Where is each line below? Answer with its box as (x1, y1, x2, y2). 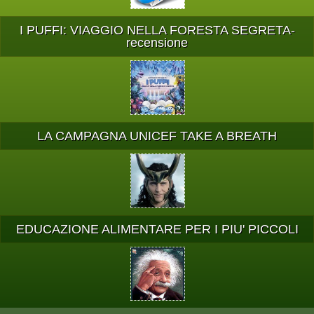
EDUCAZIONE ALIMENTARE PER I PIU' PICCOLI (15, 221, 299, 236)
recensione (126, 36, 188, 50)
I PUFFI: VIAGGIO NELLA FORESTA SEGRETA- (19, 23, 295, 38)
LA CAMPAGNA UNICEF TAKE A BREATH (37, 129, 277, 144)
